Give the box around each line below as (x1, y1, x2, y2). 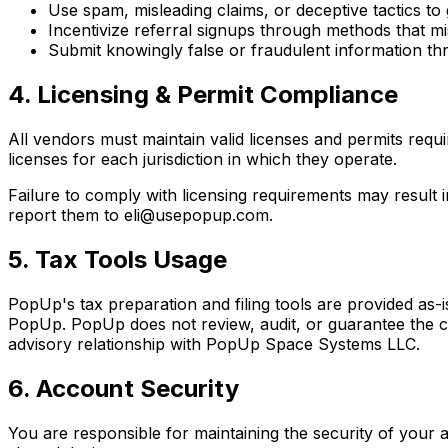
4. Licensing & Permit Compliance (8, 80, 398, 110)
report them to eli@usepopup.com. (8, 205, 273, 226)
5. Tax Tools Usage (8, 244, 227, 274)
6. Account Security (8, 373, 239, 403)
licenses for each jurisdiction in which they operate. (8, 149, 397, 170)
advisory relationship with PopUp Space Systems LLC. (8, 333, 420, 354)
